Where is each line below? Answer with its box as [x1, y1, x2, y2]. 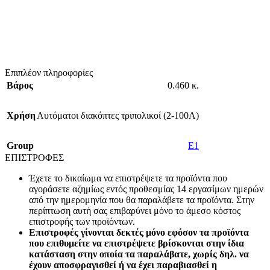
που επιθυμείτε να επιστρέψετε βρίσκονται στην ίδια [29, 238, 244, 249]
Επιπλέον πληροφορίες [5, 67, 93, 78]
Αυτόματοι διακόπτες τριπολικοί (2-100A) [37, 110, 199, 121]
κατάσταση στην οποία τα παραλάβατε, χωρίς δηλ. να [29, 249, 249, 260]
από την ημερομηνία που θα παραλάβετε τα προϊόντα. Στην [29, 195, 254, 206]
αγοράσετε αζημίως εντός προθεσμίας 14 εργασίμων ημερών [29, 184, 263, 195]
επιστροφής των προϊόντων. [29, 216, 135, 227]
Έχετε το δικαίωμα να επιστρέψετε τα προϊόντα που [29, 173, 227, 184]
